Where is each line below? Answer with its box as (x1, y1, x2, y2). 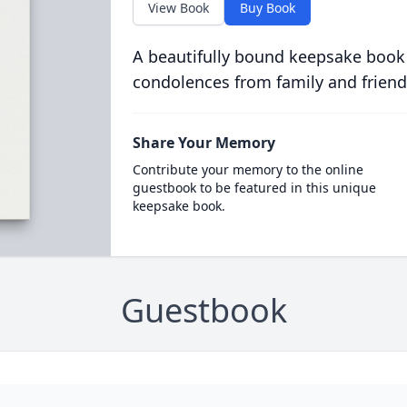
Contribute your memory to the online (132, 161, 363, 178)
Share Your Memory (132, 133, 275, 153)
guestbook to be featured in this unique (132, 179, 376, 196)
